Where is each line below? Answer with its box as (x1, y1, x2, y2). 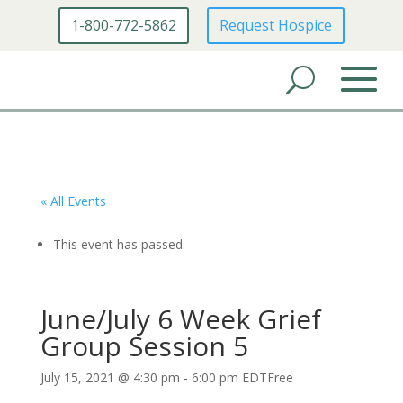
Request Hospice (219, 14, 332, 35)
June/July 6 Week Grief (40, 300, 321, 337)
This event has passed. (52, 235, 185, 253)
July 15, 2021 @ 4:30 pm (40, 368, 180, 386)
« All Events (40, 192, 106, 210)
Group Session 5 (40, 327, 248, 364)
